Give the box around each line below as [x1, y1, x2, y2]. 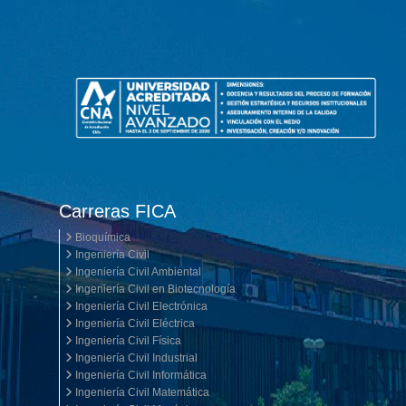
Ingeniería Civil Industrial [72, 351, 198, 364]
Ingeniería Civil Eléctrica [72, 316, 195, 330]
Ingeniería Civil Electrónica [72, 299, 208, 313]
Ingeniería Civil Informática [72, 368, 207, 382]
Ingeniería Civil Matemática [72, 385, 209, 399]
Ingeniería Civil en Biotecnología [72, 282, 236, 295]
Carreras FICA [59, 200, 176, 221]
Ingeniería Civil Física [72, 333, 181, 347]
